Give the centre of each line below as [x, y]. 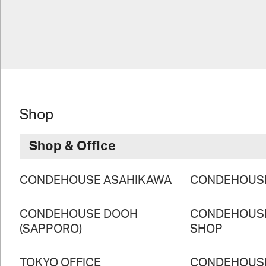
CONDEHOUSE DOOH [78, 215]
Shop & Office [72, 146]
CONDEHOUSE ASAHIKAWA [95, 181]
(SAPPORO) [50, 229]
